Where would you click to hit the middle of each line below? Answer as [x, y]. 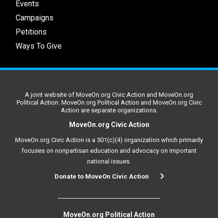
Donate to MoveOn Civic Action [101, 176]
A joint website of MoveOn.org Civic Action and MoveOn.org [109, 94]
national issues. [109, 161]
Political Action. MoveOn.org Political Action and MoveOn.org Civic [109, 102]
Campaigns [35, 18]
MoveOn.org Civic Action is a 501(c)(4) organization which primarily [109, 140]
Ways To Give [39, 46]
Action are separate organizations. [109, 110]
